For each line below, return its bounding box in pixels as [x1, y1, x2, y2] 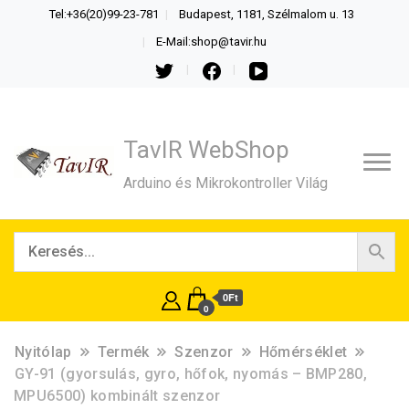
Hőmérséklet [258, 342, 348, 361]
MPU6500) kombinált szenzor [14, 386, 221, 404]
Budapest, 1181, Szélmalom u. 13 [178, 6, 354, 21]
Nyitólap [15, 342, 72, 361]
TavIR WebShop [123, 135, 289, 163]
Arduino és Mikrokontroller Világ [123, 173, 328, 192]
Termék [97, 342, 150, 361]
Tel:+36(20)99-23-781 [48, 6, 159, 21]
